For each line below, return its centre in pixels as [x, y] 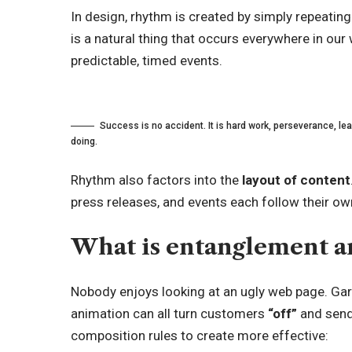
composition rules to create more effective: [200, 336]
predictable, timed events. [147, 61]
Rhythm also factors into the [157, 180]
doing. [84, 141]
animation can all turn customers [170, 314]
